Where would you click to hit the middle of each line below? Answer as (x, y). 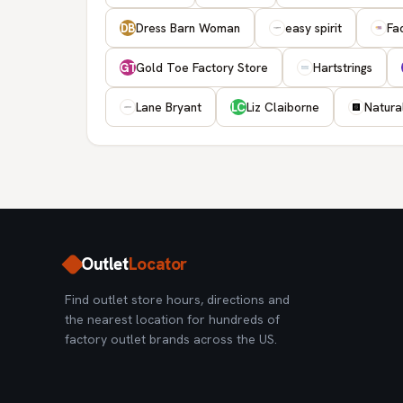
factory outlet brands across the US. (171, 339)
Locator (158, 264)
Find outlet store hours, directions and (177, 300)
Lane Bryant (169, 107)
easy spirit (313, 28)
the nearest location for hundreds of (172, 319)
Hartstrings (343, 67)
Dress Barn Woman (188, 28)
